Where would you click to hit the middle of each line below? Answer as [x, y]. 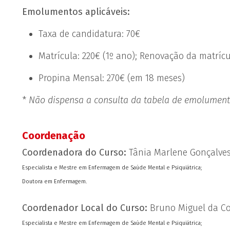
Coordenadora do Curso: [74, 152]
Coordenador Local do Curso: [86, 208]
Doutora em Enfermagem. [55, 181]
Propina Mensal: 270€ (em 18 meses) [113, 78]
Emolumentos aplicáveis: [78, 12]
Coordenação [54, 136]
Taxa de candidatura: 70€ [90, 34]
